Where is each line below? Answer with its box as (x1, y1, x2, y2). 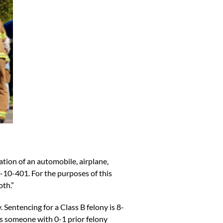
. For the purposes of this (28, 168, 112, 178)
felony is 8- (85, 202, 124, 212)
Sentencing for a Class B (4, 202, 85, 212)
